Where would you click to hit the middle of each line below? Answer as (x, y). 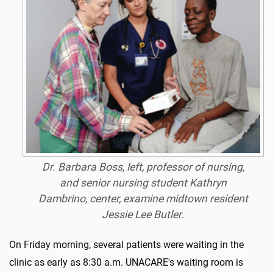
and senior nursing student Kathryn (143, 183)
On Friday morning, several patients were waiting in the (126, 245)
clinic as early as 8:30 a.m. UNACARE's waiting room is (126, 263)
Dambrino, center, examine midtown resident (143, 199)
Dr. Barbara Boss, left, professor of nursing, (143, 167)
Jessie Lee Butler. (143, 215)
